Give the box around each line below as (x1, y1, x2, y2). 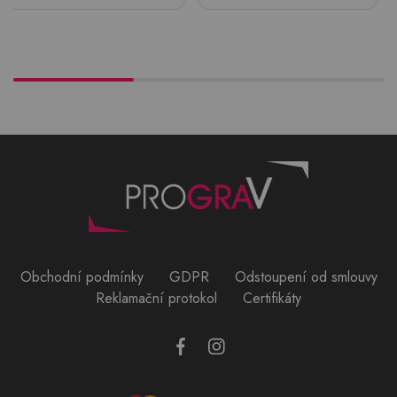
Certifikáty (243, 287, 301, 308)
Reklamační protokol (96, 287, 217, 308)
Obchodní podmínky (19, 266, 144, 287)
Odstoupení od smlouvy (234, 266, 378, 287)
